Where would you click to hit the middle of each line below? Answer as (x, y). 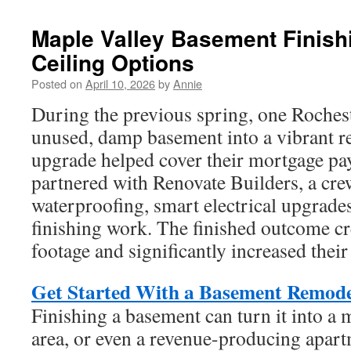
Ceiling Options (113, 62)
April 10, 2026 (120, 83)
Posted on (57, 83)
